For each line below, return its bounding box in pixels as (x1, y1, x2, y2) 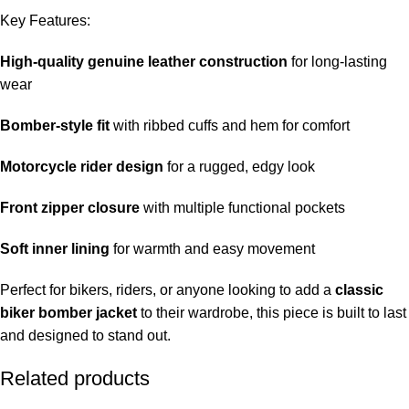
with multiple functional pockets (140, 199, 345, 215)
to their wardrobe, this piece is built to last (137, 304, 406, 320)
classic (335, 281, 383, 298)
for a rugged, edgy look (163, 158, 315, 174)
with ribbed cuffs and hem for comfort (110, 117, 350, 133)
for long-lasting (288, 53, 387, 69)
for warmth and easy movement (110, 240, 315, 257)
